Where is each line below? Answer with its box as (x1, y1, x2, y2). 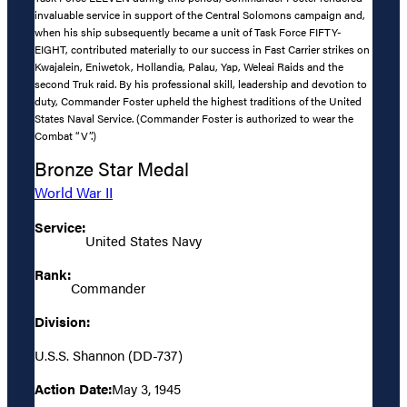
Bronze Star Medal (35, 154, 189, 182)
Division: (35, 311, 90, 331)
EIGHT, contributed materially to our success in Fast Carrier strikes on (35, 41, 370, 58)
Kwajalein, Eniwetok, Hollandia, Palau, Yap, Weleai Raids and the (35, 58, 343, 75)
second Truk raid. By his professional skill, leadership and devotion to (35, 75, 367, 93)
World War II (35, 181, 113, 203)
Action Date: (35, 378, 112, 398)
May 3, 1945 (112, 378, 181, 398)
